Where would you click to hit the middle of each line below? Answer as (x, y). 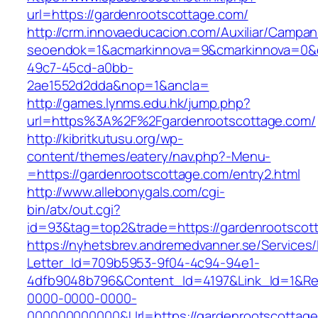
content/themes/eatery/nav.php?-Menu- (149, 157)
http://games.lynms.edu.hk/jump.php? (139, 103)
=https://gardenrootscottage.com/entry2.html (164, 174)
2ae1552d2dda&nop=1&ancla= (118, 86)
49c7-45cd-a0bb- (80, 68)
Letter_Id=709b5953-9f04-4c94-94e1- (143, 263)
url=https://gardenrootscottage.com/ (138, 15)
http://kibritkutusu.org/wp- (105, 139)
